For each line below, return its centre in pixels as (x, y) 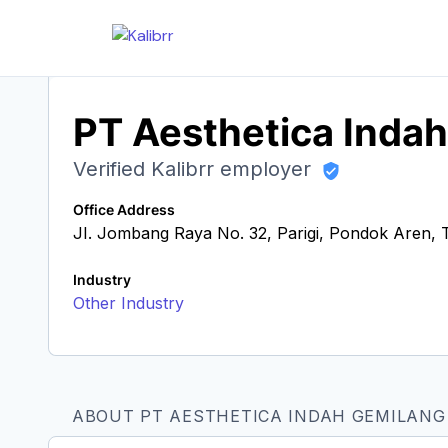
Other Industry (128, 303)
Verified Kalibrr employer (195, 169)
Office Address (124, 209)
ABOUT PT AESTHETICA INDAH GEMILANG (259, 416)
